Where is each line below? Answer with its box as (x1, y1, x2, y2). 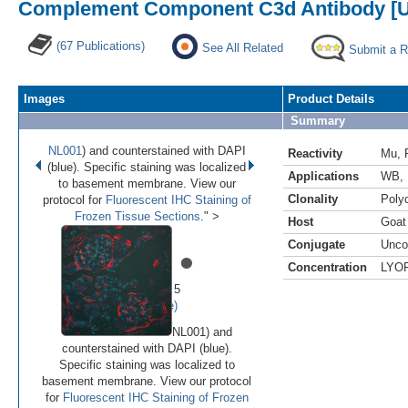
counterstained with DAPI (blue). (61, 341, 232, 355)
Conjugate (288, 237, 345, 251)
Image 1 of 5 (113, 281, 180, 296)
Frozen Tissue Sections (74, 209, 200, 223)
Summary (291, 113, 345, 127)
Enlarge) (130, 298, 178, 312)
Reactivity (288, 146, 342, 160)
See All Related (202, 40, 283, 55)
